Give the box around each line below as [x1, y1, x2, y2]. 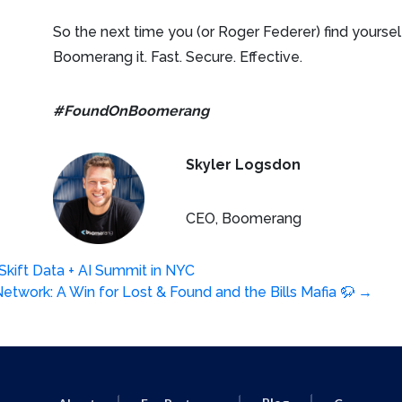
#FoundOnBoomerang [53, 102, 210, 119]
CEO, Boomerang [185, 210, 301, 227]
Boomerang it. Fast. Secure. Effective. [53, 48, 307, 66]
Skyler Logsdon [185, 156, 301, 173]
